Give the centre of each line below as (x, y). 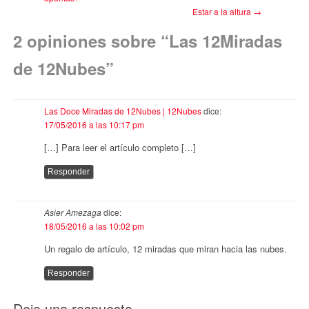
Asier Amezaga (72, 212)
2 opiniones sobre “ (91, 40)
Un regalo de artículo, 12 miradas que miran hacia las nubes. (165, 248)
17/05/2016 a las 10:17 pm (94, 124)
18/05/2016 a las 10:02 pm (94, 226)
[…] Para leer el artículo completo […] (120, 147)
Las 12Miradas (225, 40)
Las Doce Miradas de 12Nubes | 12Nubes (122, 110)
